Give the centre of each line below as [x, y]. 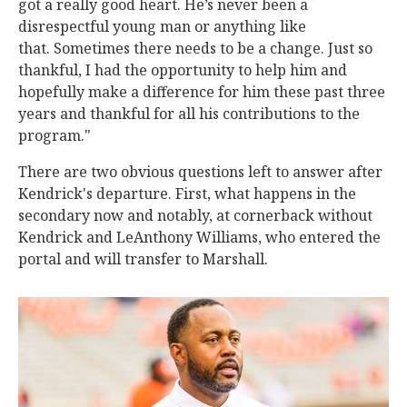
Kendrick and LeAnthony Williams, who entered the [199, 238]
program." [55, 136]
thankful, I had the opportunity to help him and [183, 70]
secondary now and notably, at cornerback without [195, 216]
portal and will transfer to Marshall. [143, 259]
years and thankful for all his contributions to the [189, 114]
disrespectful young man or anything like [162, 27]
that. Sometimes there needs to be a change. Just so [195, 49]
